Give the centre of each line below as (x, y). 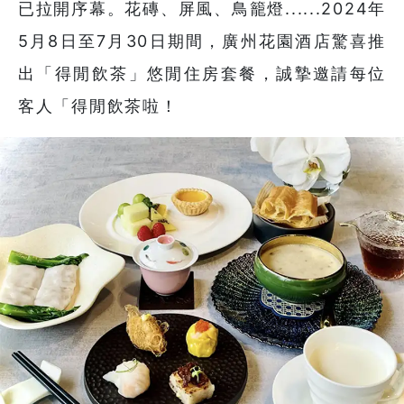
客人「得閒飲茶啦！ (98, 106)
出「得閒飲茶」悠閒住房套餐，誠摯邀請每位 (202, 74)
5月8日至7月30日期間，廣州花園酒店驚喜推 (202, 41)
